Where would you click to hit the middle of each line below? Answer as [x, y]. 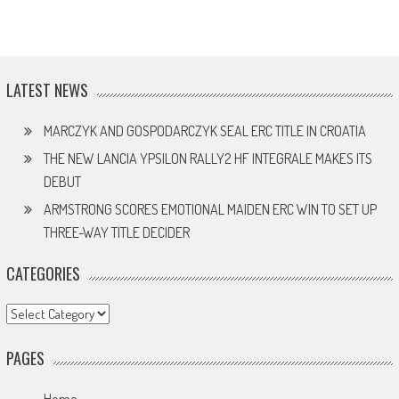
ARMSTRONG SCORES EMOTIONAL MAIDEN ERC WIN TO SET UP [210, 209]
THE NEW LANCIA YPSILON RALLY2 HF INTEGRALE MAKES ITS [208, 158]
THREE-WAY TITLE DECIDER [116, 232]
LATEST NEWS [47, 90]
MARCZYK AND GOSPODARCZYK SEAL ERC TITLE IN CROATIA [204, 130]
